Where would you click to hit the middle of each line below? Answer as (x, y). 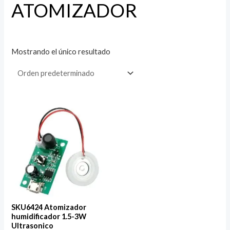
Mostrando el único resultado (61, 52)
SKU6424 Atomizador (49, 207)
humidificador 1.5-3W (49, 217)
